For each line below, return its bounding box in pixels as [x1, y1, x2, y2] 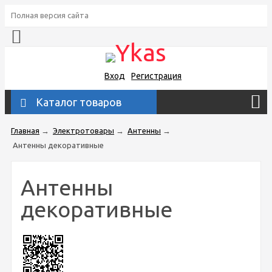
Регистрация [131, 70, 182, 81]
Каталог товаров [36, 95, 121, 108]
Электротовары [53, 126, 114, 135]
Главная [11, 126, 39, 135]
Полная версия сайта [11, 11, 89, 19]
